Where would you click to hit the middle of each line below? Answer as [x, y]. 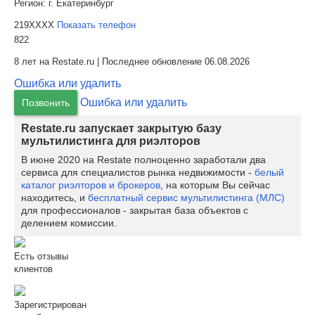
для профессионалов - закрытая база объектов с [135, 210]
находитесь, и [54, 198]
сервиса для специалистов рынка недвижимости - [138, 172]
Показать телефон [96, 25]
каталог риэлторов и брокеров [91, 185]
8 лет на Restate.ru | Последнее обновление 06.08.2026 [132, 62]
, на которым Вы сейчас [215, 185]
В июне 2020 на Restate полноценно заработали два [143, 160]
